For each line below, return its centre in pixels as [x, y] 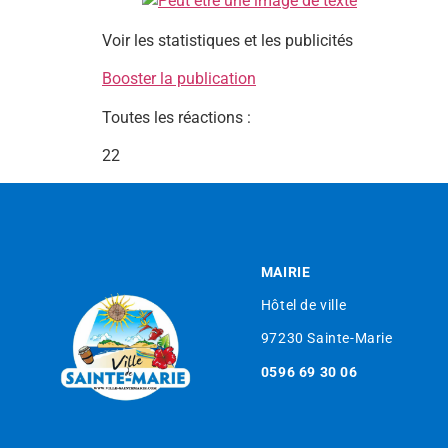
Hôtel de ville [303, 304]
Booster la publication [179, 79]
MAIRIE [285, 271]
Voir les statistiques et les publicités [227, 40]
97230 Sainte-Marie [326, 338]
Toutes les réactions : [176, 117]
